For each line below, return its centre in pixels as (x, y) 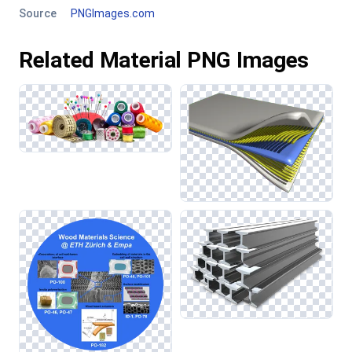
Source (38, 13)
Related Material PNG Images (164, 60)
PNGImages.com (113, 13)
